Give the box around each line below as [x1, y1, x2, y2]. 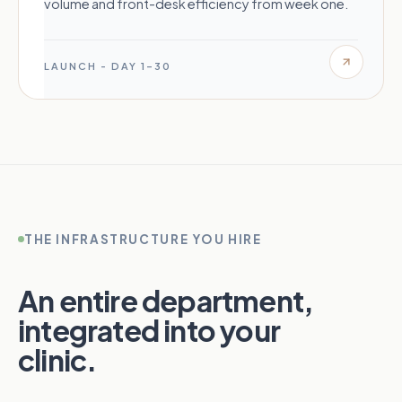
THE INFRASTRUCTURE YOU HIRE [24, 232, 262, 248]
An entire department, [18, 283, 314, 319]
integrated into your [18, 312, 280, 349]
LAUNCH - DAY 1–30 [44, 60, 171, 73]
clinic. [18, 342, 97, 379]
